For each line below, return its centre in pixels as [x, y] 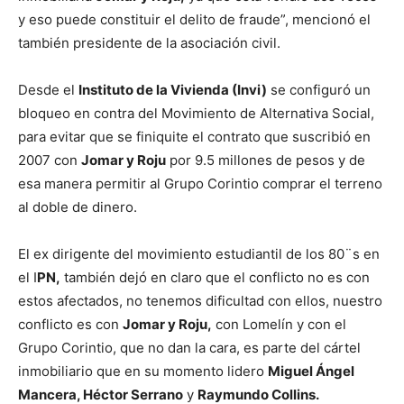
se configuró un [319, 90]
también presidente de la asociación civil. [149, 43]
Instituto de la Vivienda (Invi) [173, 90]
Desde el [48, 90]
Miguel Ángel [311, 372]
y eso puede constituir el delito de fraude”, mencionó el [194, 20]
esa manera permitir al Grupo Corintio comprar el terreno [200, 184]
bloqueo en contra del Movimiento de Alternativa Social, [196, 114]
